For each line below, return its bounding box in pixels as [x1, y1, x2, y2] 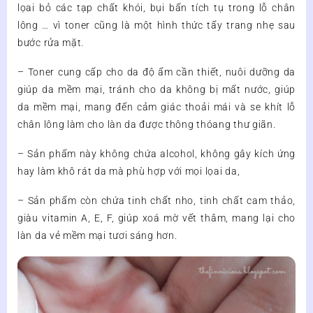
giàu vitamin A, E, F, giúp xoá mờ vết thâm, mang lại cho [17, 212, 296, 224]
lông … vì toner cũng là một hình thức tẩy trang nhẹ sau [17, 20, 296, 31]
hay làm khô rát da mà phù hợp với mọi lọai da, [17, 166, 240, 177]
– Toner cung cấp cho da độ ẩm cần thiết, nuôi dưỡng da [17, 66, 296, 78]
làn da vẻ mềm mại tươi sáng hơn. [17, 230, 177, 242]
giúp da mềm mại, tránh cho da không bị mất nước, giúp [17, 84, 296, 96]
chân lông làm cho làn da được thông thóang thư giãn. [17, 119, 276, 131]
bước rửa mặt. [17, 37, 85, 49]
